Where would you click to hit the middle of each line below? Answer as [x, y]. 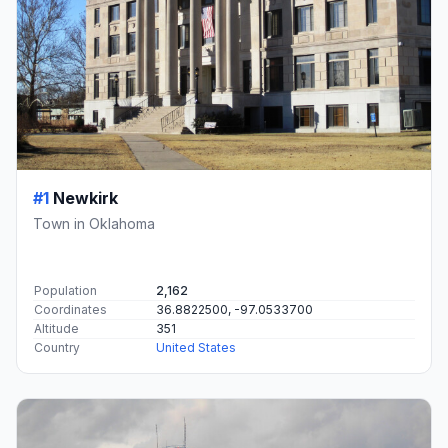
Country [57, 347]
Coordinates [70, 309]
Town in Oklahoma [94, 223]
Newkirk [85, 197]
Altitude [56, 328]
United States [196, 347]
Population [65, 290]
